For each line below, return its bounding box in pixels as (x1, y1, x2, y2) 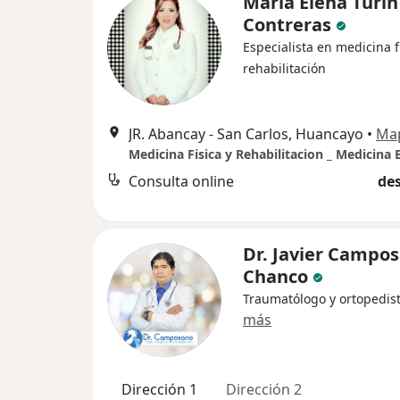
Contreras (243, 12, 331, 37)
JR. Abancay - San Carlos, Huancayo (129, 123, 363, 144)
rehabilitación (243, 59, 326, 77)
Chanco (243, 263, 308, 288)
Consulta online (129, 171, 234, 191)
